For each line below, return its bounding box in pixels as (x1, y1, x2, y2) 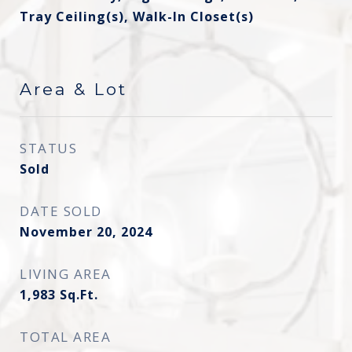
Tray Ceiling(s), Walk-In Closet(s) (20, 8, 254, 25)
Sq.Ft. (60, 286, 98, 303)
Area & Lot (20, 79, 127, 99)
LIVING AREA (20, 265, 112, 283)
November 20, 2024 (20, 223, 152, 240)
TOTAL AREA (20, 328, 111, 346)
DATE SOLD (20, 202, 102, 220)
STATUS (20, 139, 77, 157)
